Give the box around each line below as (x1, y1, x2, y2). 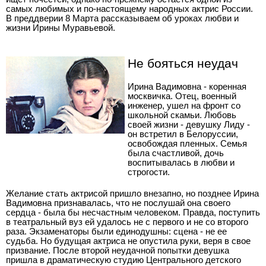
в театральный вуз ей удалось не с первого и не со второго (6, 217, 248, 227)
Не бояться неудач (128, 56, 238, 70)
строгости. (128, 167, 170, 177)
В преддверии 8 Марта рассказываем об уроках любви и (6, 13, 239, 23)
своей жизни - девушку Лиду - (128, 119, 250, 129)
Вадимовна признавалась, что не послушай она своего (6, 198, 230, 208)
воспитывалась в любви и (128, 157, 235, 167)
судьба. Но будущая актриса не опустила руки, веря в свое (6, 236, 251, 246)
